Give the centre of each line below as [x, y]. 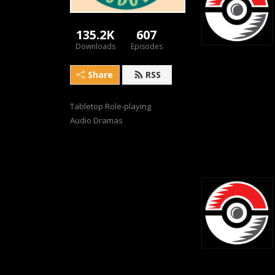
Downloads [95, 46]
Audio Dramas [96, 120]
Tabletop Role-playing [110, 106]
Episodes [146, 46]
